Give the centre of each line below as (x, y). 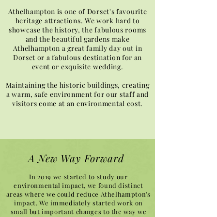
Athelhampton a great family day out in (77, 48)
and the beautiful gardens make (77, 39)
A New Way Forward (76, 158)
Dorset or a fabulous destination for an (77, 57)
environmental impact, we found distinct (78, 185)
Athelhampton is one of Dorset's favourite (77, 11)
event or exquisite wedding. (77, 66)
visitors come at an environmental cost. (77, 103)
